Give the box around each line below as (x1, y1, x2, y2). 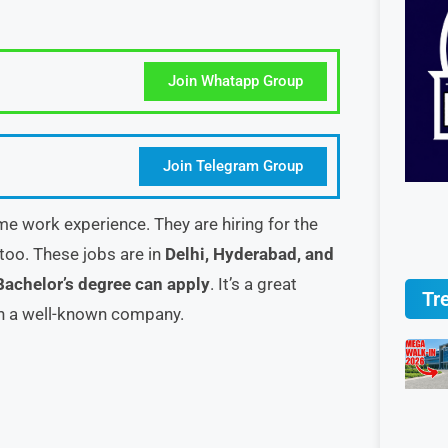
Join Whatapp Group (168, 72, 303, 90)
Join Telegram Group (163, 157, 303, 175)
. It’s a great (210, 274, 297, 294)
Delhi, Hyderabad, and (165, 244, 334, 264)
